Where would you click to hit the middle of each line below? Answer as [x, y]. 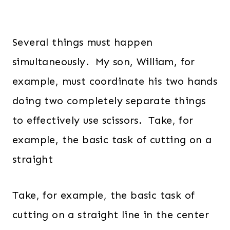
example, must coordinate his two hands [115, 81]
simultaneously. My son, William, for [104, 62]
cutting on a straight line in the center [111, 215]
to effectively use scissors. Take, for [103, 120]
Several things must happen [83, 42]
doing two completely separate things [109, 101]
